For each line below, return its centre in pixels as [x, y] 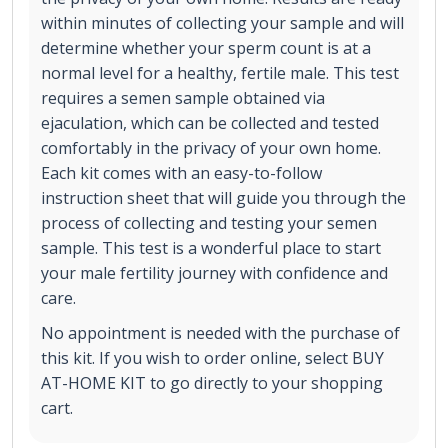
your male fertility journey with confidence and [214, 273]
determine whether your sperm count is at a [206, 48]
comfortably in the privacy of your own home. [211, 148]
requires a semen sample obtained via [183, 98]
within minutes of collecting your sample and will [222, 23]
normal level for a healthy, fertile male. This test [220, 73]
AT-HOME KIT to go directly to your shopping [212, 383]
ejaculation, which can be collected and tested [210, 123]
